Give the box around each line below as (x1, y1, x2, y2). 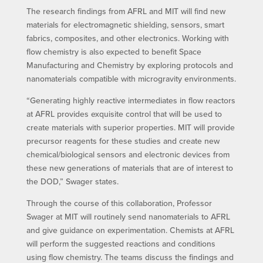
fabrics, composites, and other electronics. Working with (26, 32, 229, 44)
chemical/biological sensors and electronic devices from (26, 148, 230, 160)
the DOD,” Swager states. (26, 175, 119, 187)
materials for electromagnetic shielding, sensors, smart (26, 18, 224, 31)
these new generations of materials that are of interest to (26, 161, 233, 174)
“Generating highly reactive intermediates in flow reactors (26, 94, 235, 106)
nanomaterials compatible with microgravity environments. (26, 72, 236, 85)
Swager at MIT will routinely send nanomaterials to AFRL (26, 210, 230, 222)
